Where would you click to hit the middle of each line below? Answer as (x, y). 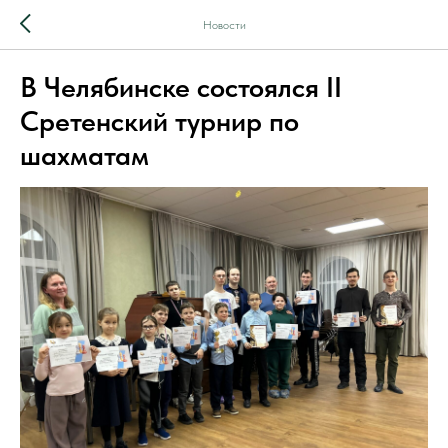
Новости (224, 25)
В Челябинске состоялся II (181, 87)
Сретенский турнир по (159, 121)
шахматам (84, 155)
